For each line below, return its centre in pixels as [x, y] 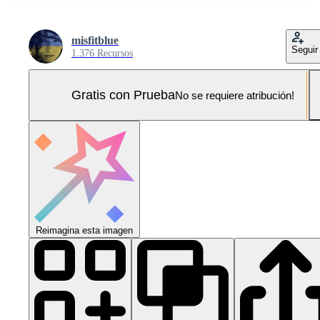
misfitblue [95, 40]
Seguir [305, 50]
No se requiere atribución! [235, 95]
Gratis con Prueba [123, 95]
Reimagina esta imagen [84, 230]
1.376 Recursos [102, 53]
